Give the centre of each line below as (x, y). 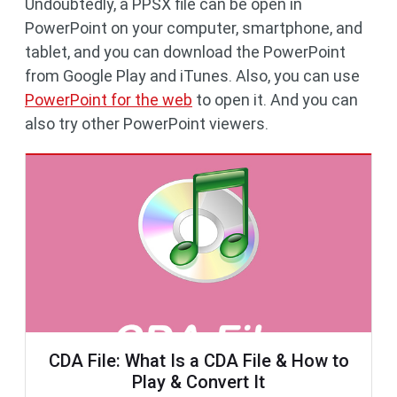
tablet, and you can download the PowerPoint (185, 52)
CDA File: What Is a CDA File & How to (198, 361)
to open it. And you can (275, 100)
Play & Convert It (198, 382)
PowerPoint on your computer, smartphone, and (194, 28)
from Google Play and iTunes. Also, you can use (192, 76)
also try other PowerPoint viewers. (147, 124)
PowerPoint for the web (109, 100)
